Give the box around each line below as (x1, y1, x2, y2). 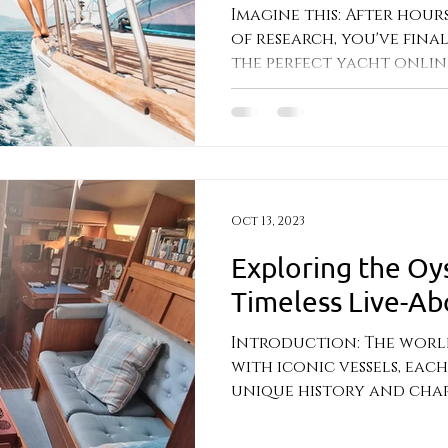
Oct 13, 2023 (231, 213, 305, 229)
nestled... (231, 76, 308, 98)
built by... (231, 404, 305, 426)
